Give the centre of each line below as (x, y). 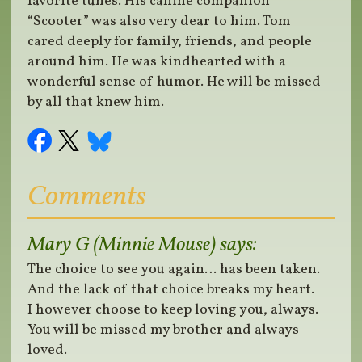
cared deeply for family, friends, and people (170, 42)
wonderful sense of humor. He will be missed (175, 82)
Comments (87, 198)
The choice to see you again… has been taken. (174, 270)
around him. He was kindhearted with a (157, 62)
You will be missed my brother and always (164, 330)
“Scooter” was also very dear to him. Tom (160, 22)
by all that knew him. (96, 103)
